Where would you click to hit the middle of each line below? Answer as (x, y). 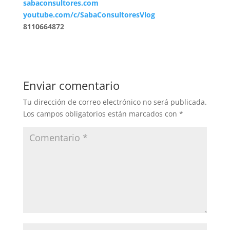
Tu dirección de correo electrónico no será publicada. (115, 102)
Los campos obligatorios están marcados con (101, 114)
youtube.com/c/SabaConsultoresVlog (89, 15)
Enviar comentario (71, 85)
